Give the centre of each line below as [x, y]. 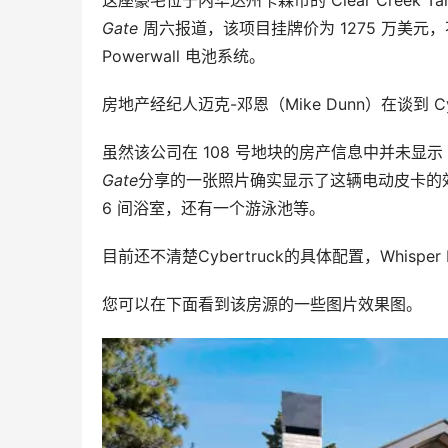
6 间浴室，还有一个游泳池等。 [213, 207]
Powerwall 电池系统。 [183, 55]
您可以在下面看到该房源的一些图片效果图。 [262, 303]
